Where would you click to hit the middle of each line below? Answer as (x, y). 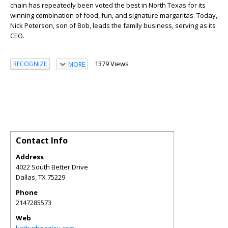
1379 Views (111, 63)
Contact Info (42, 140)
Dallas (25, 177)
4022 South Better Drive (52, 167)
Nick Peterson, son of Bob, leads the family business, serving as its (113, 25)
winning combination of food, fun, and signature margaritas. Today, (114, 15)
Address (30, 156)
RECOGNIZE (30, 64)
